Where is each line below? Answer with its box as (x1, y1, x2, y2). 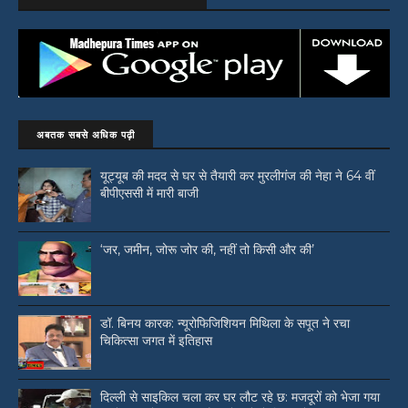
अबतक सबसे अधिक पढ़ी (36, 128, 135, 142)
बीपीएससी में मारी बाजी (100, 185, 199, 202)
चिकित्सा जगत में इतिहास (100, 332, 212, 350)
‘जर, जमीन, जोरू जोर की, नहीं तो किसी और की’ (100, 241, 314, 259)
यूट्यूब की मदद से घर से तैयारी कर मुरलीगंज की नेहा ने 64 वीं (100, 168, 374, 185)
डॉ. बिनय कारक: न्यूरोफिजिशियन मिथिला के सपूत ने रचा (100, 315, 350, 332)
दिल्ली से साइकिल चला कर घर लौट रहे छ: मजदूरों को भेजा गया (100, 389, 380, 406)
